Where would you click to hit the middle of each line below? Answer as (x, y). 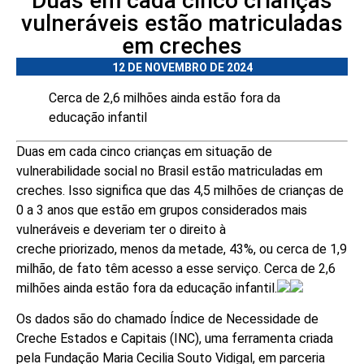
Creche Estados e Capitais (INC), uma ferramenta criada (175, 339)
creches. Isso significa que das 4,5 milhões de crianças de (180, 191)
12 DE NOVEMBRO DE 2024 (182, 67)
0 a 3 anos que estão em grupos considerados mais (162, 210)
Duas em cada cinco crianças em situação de (144, 152)
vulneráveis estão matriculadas (182, 23)
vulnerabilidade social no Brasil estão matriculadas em (169, 171)
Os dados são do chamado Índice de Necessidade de (167, 319)
